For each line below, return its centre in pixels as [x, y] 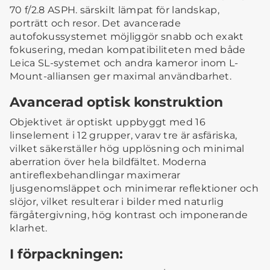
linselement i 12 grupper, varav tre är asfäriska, [124, 136]
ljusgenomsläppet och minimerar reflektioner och [134, 189]
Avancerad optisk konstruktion [116, 102]
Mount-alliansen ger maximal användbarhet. [121, 77]
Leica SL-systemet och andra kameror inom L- [124, 63]
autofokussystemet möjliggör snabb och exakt [127, 37]
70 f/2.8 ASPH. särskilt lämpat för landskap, [115, 10]
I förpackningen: [66, 254]
